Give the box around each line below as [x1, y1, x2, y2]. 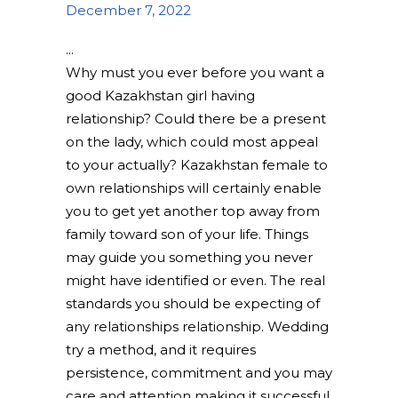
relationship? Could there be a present [66, 110, 326, 127]
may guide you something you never [66, 249, 313, 266]
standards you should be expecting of [66, 295, 320, 312]
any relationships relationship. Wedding [66, 318, 329, 335]
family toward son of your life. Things [66, 226, 308, 243]
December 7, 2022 [66, 2, 191, 19]
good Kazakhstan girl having [66, 87, 255, 104]
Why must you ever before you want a [66, 64, 324, 81]
